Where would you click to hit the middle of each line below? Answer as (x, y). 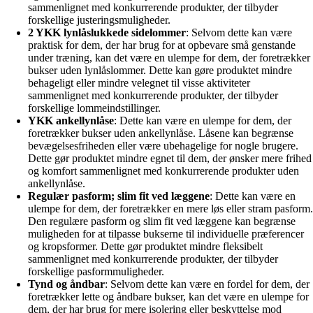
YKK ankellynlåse (71, 120)
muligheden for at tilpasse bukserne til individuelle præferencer (166, 233)
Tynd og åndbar (66, 284)
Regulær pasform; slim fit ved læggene (119, 196)
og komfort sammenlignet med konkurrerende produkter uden (163, 170)
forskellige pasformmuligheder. (96, 271)
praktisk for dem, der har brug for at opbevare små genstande (162, 45)
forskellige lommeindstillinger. (94, 108)
